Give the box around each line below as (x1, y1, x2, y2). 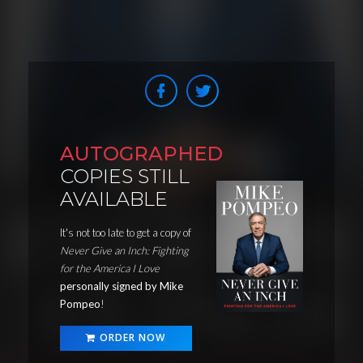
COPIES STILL (60, 164, 190, 188)
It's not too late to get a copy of (60, 225, 191, 239)
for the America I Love (60, 261, 160, 275)
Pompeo (60, 297, 100, 310)
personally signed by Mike (60, 279, 183, 293)
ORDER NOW (100, 331, 166, 345)
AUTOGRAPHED (60, 141, 223, 165)
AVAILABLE (60, 186, 168, 211)
